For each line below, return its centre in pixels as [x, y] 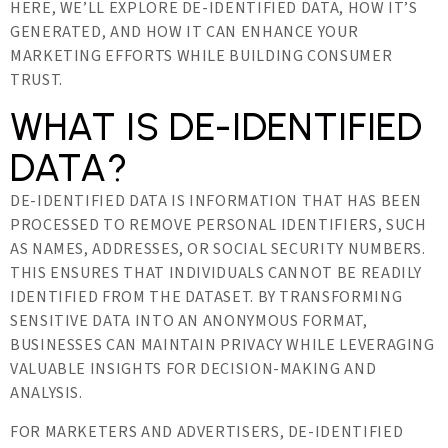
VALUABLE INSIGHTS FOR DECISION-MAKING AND [193, 369]
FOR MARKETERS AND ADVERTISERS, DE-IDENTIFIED [207, 432]
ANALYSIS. [46, 393]
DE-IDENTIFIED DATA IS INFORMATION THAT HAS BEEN [216, 201]
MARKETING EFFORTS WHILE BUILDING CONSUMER [201, 56]
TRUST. [36, 80]
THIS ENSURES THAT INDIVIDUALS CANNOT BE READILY [216, 273]
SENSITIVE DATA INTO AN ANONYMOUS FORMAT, [189, 321]
